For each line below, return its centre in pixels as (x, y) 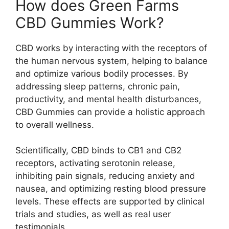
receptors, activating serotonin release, (95, 163)
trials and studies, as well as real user (93, 214)
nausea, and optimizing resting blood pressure (111, 189)
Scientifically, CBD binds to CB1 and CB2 (98, 150)
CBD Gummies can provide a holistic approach (110, 112)
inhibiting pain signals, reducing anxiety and (105, 176)
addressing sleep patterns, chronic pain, (98, 86)
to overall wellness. (55, 124)
